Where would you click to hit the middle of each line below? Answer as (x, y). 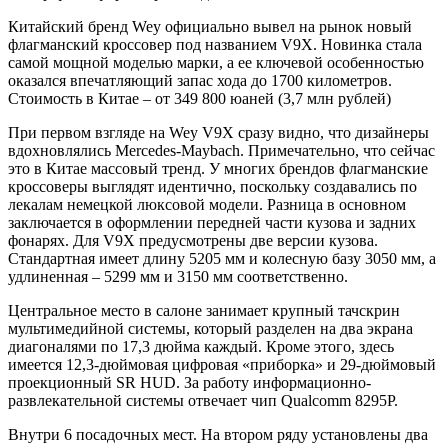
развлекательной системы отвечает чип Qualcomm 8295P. (203, 400)
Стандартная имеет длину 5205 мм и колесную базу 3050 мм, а (222, 258)
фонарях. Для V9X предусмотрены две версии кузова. (193, 240)
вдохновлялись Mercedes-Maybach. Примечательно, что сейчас (221, 150)
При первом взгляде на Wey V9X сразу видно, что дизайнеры (218, 132)
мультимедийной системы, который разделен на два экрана (210, 328)
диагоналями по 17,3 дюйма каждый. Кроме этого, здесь (201, 346)
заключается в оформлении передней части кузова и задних (212, 222)
